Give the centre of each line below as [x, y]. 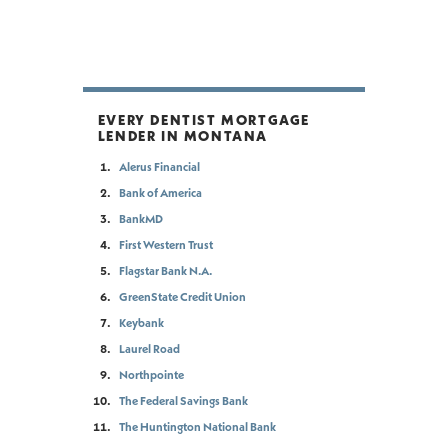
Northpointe [151, 374]
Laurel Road [149, 348]
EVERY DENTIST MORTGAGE [203, 120]
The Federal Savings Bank [183, 400]
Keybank [141, 322]
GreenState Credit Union [182, 296]
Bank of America [160, 192]
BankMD [140, 218]
